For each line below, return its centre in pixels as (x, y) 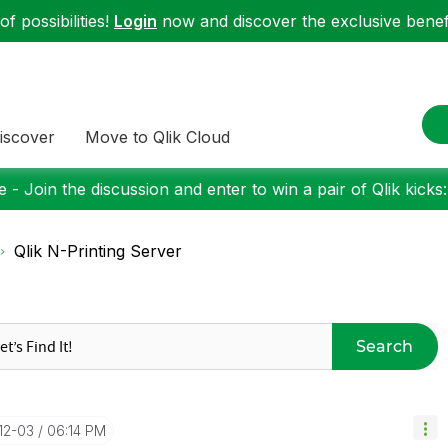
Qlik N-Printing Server (98, 251)
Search (385, 346)
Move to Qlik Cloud (157, 136)
